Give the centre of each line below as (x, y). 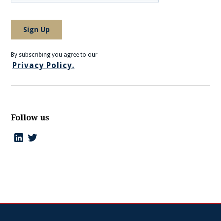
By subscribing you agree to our (55, 55)
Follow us (30, 117)
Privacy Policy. (43, 65)
